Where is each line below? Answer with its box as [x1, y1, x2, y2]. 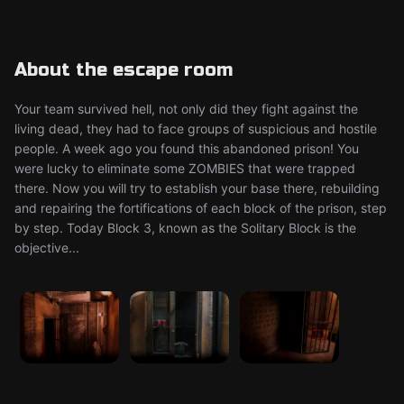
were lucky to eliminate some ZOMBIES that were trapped [14, 161, 355, 176]
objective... [14, 240, 79, 255]
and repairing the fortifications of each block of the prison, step [14, 200, 387, 216]
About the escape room [14, 59, 233, 81]
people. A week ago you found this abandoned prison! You [14, 141, 359, 156]
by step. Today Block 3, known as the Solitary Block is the [14, 220, 356, 235]
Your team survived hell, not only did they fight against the [14, 101, 358, 116]
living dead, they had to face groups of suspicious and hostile [14, 121, 377, 136]
